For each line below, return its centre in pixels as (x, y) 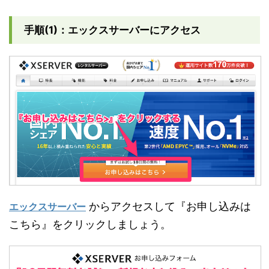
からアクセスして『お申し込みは (170, 207)
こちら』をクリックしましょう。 (90, 225)
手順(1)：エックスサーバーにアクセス (112, 30)
